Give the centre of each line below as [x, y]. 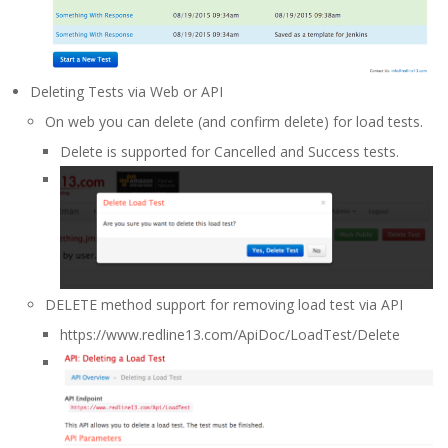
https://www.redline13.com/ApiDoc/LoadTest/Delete [230, 335]
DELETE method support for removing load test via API [224, 305]
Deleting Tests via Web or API [126, 91]
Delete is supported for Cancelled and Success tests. [229, 151]
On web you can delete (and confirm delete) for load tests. [234, 121]
